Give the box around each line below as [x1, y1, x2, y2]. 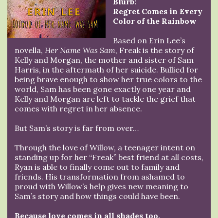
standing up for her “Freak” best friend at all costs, [15, 152, 203, 162]
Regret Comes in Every [113, 6, 202, 16]
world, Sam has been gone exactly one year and [15, 84, 191, 94]
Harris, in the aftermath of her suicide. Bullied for [15, 64, 198, 74]
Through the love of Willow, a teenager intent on [15, 142, 195, 152]
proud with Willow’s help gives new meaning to [15, 181, 188, 191]
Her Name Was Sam [45, 45, 115, 55]
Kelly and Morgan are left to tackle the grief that [15, 93, 196, 104]
